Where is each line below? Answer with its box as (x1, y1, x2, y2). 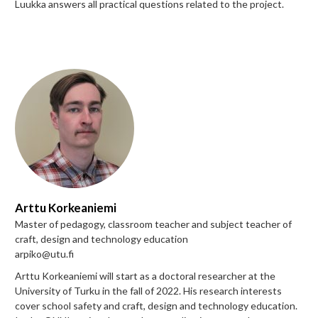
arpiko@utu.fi (15, 247, 74, 260)
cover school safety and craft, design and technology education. (15, 299, 297, 312)
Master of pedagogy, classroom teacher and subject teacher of (15, 217, 292, 230)
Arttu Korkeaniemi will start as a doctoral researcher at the (15, 269, 275, 282)
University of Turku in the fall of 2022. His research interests (15, 284, 282, 297)
